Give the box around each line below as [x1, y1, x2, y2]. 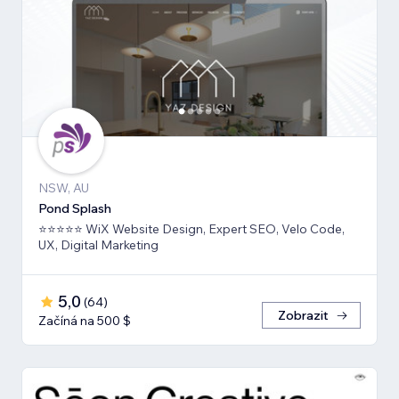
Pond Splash [38, 200, 111, 217]
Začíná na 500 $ [38, 313, 131, 330]
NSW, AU [38, 180, 89, 197]
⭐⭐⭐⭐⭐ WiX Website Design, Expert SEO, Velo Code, [38, 221, 345, 238]
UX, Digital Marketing [38, 237, 159, 254]
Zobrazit [278, 307, 329, 324]
